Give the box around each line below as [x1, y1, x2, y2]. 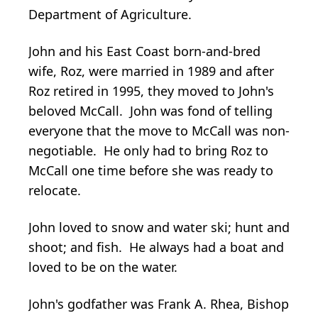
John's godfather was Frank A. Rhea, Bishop [28, 295, 289, 312]
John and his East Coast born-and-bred [28, 42, 261, 60]
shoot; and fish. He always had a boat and [28, 238, 284, 256]
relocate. [28, 181, 81, 199]
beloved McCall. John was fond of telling [28, 102, 273, 119]
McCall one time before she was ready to [28, 161, 273, 179]
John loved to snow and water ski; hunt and [28, 218, 290, 236]
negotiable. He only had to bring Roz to [28, 141, 268, 159]
